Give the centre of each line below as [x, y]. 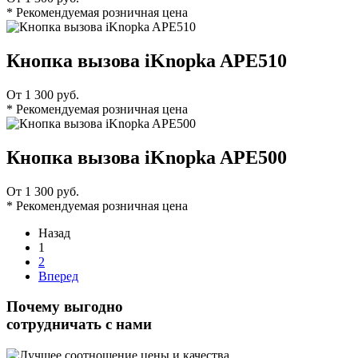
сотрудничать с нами [79, 324]
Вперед [58, 276]
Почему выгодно [65, 307]
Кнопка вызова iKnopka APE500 [147, 157]
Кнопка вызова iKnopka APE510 [147, 60]
